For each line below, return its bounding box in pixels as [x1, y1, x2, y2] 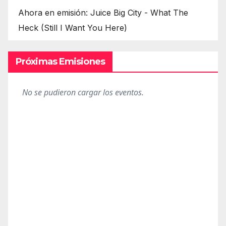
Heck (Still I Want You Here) [18, 22, 127, 33]
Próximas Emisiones [16, 55, 105, 67]
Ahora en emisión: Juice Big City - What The [18, 7, 188, 18]
